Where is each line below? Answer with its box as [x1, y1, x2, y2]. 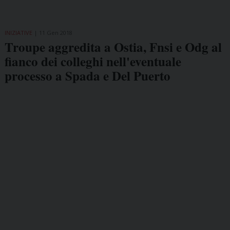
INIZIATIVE [4, 29, 32, 37]
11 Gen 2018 [39, 29, 72, 37]
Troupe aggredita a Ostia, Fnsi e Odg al [4, 37, 222, 57]
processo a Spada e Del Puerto [4, 66, 170, 86]
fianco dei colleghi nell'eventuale [4, 52, 181, 71]
